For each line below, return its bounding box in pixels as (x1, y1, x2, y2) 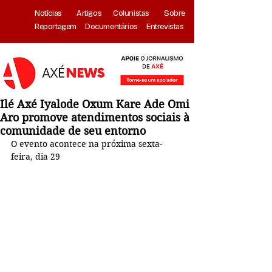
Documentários (85, 22, 138, 32)
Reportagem (35, 22, 77, 32)
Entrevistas (146, 22, 184, 32)
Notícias (35, 8, 64, 18)
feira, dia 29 (11, 151, 60, 162)
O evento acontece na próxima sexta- (11, 138, 162, 149)
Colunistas (113, 8, 150, 18)
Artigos (76, 8, 102, 18)
